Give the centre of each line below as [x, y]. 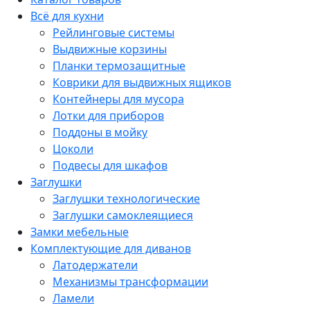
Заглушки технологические [126, 199]
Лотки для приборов [108, 116]
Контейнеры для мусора [118, 99]
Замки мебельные [80, 232]
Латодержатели [95, 265]
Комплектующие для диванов [111, 248]
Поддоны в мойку [100, 132]
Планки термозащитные [119, 66]
